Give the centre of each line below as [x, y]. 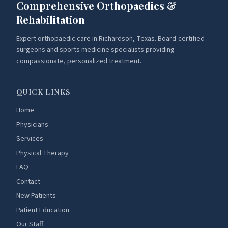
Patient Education [43, 210]
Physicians [32, 125]
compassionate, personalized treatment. [79, 61]
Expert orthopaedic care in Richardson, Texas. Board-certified [110, 39]
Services [30, 139]
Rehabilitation [51, 20]
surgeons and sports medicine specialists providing [95, 50]
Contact [28, 182]
